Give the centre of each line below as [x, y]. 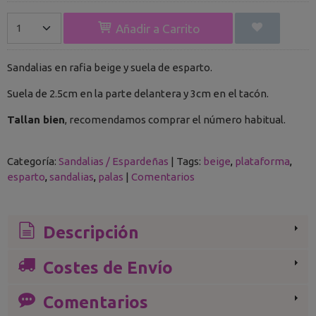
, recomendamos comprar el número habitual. [175, 120]
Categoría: [33, 162]
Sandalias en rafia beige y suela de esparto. [110, 68]
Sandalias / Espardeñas [114, 162]
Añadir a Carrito [156, 28]
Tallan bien [36, 120]
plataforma [262, 162]
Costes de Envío [105, 267]
